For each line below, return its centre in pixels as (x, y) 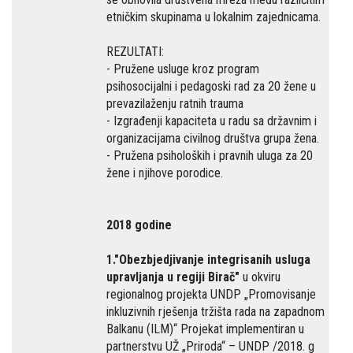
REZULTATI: (135, 52)
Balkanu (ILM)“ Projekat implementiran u (205, 329)
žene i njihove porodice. (165, 173)
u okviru (260, 277)
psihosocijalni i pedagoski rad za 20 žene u (211, 86)
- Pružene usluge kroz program (183, 69)
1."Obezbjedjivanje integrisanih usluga (208, 260)
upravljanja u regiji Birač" (173, 277)
